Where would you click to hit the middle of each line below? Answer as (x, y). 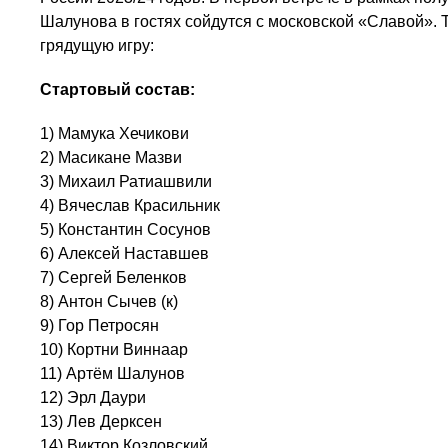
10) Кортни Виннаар (114, 349)
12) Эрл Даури (93, 397)
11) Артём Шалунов (112, 373)
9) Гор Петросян (99, 325)
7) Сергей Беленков (113, 277)
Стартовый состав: (117, 89)
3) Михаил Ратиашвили (126, 181)
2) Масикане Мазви (111, 157)
